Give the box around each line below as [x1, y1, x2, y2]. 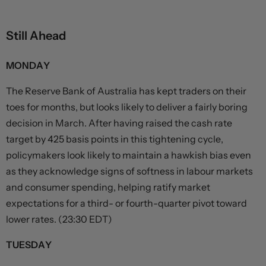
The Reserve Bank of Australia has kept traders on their [6, 85, 246, 97]
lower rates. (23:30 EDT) [6, 213, 112, 226]
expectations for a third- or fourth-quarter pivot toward [6, 197, 247, 210]
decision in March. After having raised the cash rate [6, 117, 232, 129]
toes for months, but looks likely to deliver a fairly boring [6, 101, 248, 113]
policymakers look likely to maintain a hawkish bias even [6, 149, 251, 161]
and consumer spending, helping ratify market [6, 181, 210, 194]
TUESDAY [6, 239, 52, 251]
